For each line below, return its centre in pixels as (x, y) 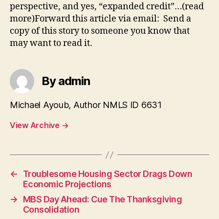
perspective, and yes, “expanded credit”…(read (107, 7)
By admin (66, 81)
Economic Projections (67, 184)
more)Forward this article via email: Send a (100, 19)
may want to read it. (51, 44)
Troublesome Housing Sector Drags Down (108, 174)
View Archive (36, 125)
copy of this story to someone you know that (100, 31)
